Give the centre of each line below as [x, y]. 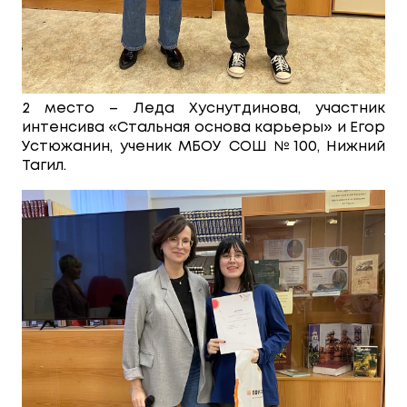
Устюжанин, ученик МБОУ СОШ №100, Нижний [203, 147]
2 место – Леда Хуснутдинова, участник [203, 109]
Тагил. [44, 166]
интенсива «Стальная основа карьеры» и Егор [203, 128]
